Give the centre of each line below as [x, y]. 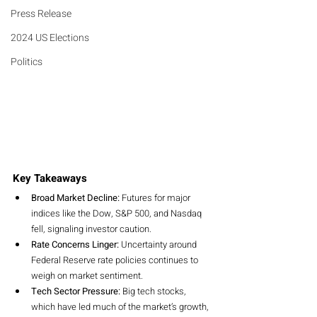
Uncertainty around [159, 244]
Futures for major [156, 197]
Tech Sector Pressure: [76, 291]
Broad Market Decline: [75, 197]
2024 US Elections [50, 38]
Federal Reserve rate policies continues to [116, 260]
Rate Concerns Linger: [75, 244]
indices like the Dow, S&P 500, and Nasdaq [117, 213]
